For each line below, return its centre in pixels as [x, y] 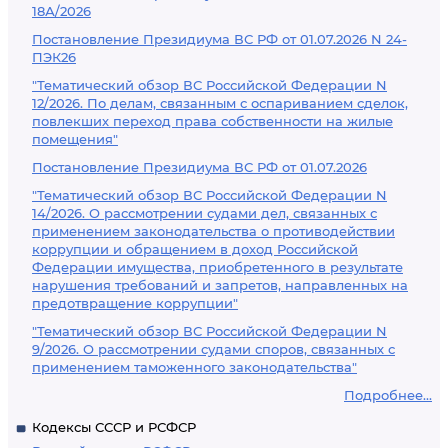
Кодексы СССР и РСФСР [114, 427]
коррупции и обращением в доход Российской [195, 249]
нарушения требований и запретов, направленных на [220, 285]
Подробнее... [388, 395]
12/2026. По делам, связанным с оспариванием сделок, [220, 103]
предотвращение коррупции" [135, 303]
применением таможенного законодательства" [194, 367]
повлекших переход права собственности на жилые [212, 121]
